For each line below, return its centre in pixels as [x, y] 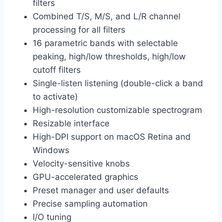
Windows [51, 150]
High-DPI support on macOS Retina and [112, 137]
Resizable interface [71, 124]
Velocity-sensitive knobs [81, 164]
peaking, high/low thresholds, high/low [109, 57]
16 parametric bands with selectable [105, 43]
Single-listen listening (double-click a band [118, 83]
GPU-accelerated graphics [85, 177]
